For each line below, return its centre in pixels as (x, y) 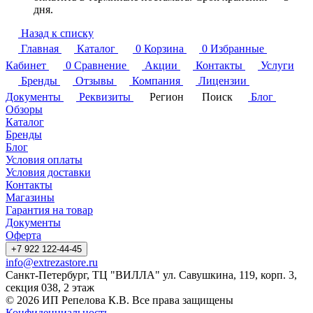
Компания (156, 80)
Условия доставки (48, 172)
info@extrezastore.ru (52, 262)
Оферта (23, 235)
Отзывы (95, 80)
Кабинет (26, 65)
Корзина (164, 48)
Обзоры (24, 109)
